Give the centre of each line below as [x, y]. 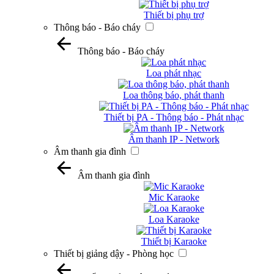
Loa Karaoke [174, 219]
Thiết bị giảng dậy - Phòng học [114, 254]
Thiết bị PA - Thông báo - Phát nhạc [174, 117]
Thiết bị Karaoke [174, 241]
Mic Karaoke [174, 197]
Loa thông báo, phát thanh [174, 95]
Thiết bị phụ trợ [174, 15]
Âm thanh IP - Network [174, 139]
